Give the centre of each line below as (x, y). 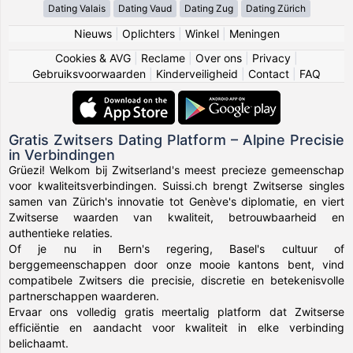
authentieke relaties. (61, 232)
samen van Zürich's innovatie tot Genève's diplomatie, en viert (176, 201)
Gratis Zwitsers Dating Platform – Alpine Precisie (176, 139)
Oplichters (148, 33)
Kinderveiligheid (197, 73)
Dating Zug (208, 8)
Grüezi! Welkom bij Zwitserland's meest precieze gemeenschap (176, 169)
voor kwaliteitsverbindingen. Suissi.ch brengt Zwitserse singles (176, 185)
